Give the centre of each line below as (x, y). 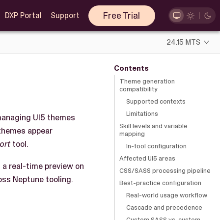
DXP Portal (23, 15)
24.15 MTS (184, 42)
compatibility (138, 89)
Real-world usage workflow (166, 195)
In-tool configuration (156, 146)
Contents (131, 68)
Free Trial (122, 15)
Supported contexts (156, 101)
